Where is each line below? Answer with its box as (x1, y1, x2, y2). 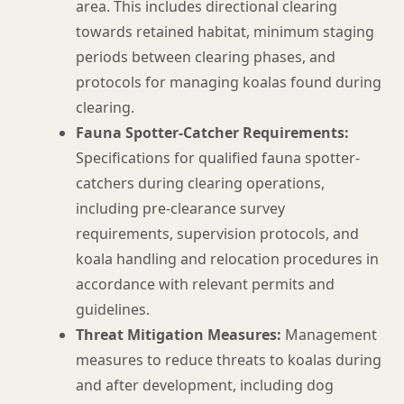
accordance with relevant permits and (76, 274, 335, 294)
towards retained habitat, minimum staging (76, 22, 374, 41)
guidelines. (76, 299, 150, 319)
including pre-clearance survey (76, 198, 285, 218)
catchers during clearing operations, (76, 173, 325, 193)
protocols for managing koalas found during (76, 72, 381, 92)
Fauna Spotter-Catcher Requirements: (76, 123, 349, 142)
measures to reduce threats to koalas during (76, 350, 381, 370)
